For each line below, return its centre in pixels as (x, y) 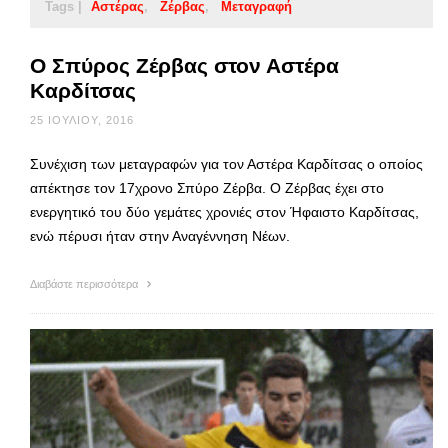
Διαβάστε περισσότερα (85, 284)
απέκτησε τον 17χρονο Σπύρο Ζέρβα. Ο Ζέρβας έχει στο (207, 188)
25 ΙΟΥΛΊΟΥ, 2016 (82, 120)
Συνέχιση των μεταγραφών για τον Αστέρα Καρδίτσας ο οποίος (226, 164)
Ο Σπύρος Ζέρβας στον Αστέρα (184, 66)
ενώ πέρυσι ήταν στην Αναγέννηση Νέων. (160, 236)
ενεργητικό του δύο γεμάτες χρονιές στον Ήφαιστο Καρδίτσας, (224, 212)
